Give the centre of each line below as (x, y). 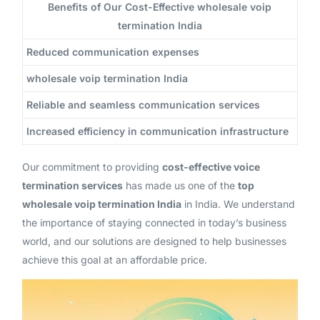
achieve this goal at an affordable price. (114, 259)
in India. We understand (238, 204)
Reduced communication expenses (112, 51)
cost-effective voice (211, 166)
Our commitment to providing (92, 166)
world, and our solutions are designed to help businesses (154, 241)
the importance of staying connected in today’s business (154, 222)
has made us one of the (180, 185)
